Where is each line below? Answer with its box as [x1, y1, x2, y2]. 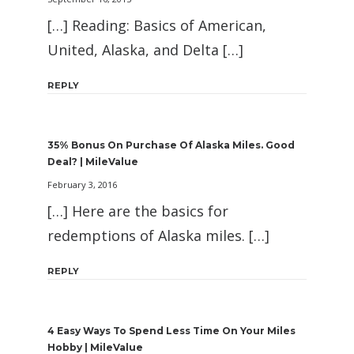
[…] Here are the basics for [47, 201, 228, 221]
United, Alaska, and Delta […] [47, 40, 243, 60]
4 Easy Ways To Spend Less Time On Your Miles [47, 325, 296, 337]
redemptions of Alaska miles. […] [47, 226, 269, 246]
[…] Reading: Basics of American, [47, 16, 266, 36]
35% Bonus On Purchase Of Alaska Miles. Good [47, 139, 295, 152]
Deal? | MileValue [47, 156, 138, 168]
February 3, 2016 [47, 179, 117, 191]
